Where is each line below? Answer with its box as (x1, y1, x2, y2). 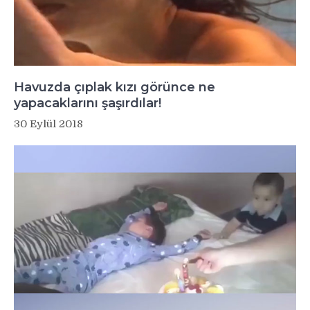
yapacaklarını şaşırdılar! (14, 95, 161, 111)
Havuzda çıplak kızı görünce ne (14, 80, 215, 95)
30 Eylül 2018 (14, 118, 83, 131)
